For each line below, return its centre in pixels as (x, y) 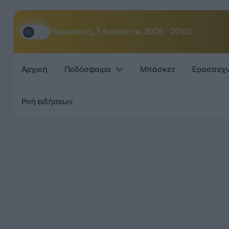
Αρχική (34, 70)
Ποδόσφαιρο (87, 70)
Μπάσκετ (157, 70)
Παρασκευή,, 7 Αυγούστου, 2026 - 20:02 (120, 31)
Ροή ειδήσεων (47, 101)
